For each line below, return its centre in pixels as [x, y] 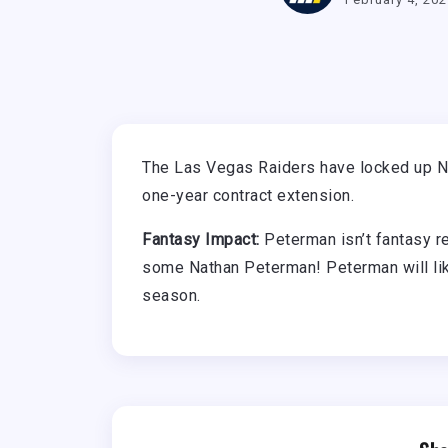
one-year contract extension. [248, 196]
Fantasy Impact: [201, 240]
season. [171, 296]
